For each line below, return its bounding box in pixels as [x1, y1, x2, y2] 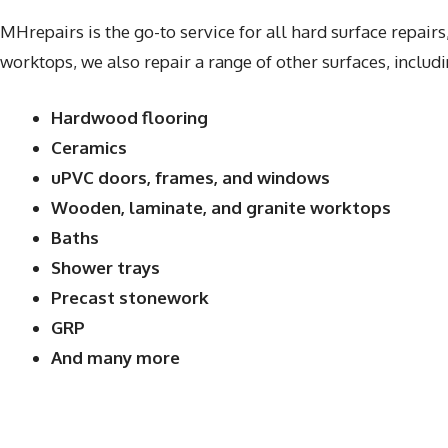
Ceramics [51, 136, 127, 158]
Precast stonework [51, 286, 209, 308]
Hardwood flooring [51, 106, 208, 128]
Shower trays [51, 256, 160, 278]
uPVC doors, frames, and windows [51, 166, 330, 188]
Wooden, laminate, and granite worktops [51, 196, 391, 218]
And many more [51, 346, 180, 368]
